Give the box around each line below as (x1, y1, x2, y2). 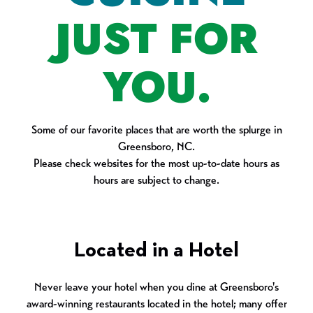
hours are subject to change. (94, 173, 219, 187)
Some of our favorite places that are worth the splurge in (31, 123, 282, 136)
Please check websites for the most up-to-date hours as (34, 156, 279, 170)
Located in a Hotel (74, 240, 239, 261)
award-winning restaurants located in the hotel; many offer (26, 297, 287, 310)
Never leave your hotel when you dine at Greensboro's (34, 280, 279, 293)
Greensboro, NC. (118, 140, 195, 153)
